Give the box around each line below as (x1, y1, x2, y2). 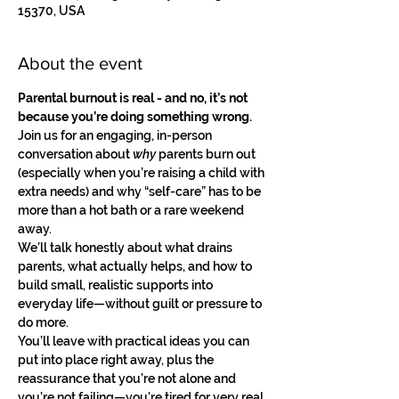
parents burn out (156, 147, 258, 161)
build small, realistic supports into (18, 278, 216, 292)
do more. (18, 315, 69, 330)
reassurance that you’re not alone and (18, 371, 239, 386)
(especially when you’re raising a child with (18, 166, 267, 180)
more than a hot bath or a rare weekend (18, 203, 247, 217)
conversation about (18, 147, 133, 161)
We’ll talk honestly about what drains (18, 240, 235, 255)
